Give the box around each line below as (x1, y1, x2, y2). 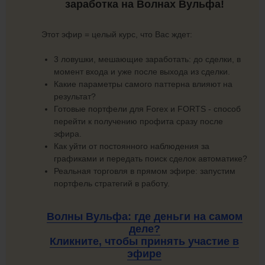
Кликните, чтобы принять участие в (50, 235, 239, 247)
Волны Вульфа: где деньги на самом (46, 210, 243, 222)
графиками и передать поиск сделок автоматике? (54, 153, 247, 163)
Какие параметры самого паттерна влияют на (54, 79, 232, 89)
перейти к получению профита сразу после (54, 116, 223, 126)
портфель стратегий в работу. (54, 178, 170, 188)
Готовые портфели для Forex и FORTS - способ (54, 104, 241, 114)
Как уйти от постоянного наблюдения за (54, 141, 209, 151)
